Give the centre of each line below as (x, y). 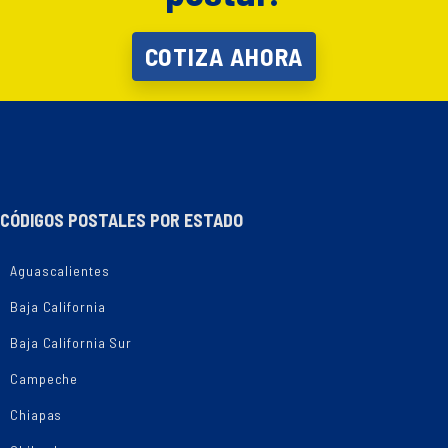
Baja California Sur (71, 342)
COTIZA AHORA (224, 56)
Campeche (44, 378)
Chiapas (36, 414)
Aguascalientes (60, 270)
